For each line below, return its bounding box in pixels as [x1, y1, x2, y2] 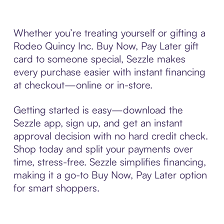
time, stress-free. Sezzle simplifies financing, [13, 155, 206, 168]
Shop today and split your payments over [13, 142, 193, 155]
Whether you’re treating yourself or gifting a [13, 26, 205, 39]
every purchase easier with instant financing [13, 65, 205, 78]
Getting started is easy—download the [13, 103, 183, 116]
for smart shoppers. [13, 181, 99, 194]
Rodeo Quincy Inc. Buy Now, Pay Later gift [13, 39, 198, 52]
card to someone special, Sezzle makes [13, 52, 185, 65]
